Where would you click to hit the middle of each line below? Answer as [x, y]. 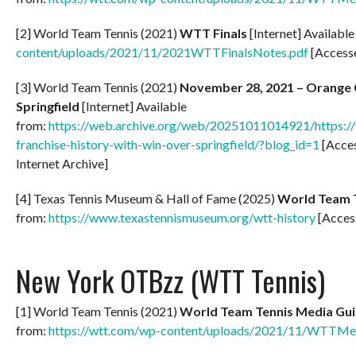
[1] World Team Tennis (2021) [98, 311]
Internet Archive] [62, 163]
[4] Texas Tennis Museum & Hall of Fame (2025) [147, 198]
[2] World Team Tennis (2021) [98, 33]
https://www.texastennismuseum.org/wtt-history [182, 217]
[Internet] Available [134, 106]
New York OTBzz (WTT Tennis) [170, 280]
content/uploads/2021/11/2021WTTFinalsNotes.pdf [162, 52]
